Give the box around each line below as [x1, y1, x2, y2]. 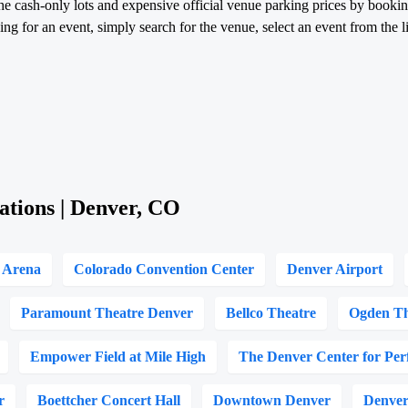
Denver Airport [287, 261, 383, 277]
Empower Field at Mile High [30, 349, 207, 364]
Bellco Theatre [226, 305, 317, 321]
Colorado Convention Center [74, 261, 255, 277]
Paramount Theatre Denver [21, 305, 194, 321]
